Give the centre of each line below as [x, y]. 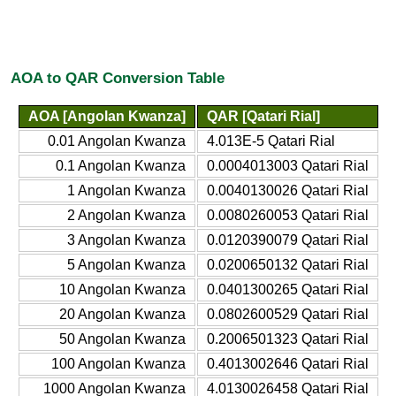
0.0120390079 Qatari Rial [287, 240]
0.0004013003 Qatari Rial [287, 165]
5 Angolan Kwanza [126, 264]
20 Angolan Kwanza [122, 314]
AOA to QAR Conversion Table [118, 78]
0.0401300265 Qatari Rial [287, 289]
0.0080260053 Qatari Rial [287, 215]
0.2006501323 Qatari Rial [287, 339]
